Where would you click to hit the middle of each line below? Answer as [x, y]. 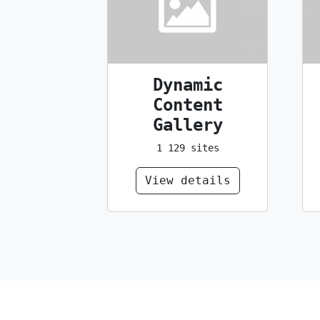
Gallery [187, 125]
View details [187, 180]
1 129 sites [187, 147]
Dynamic [187, 85]
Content [187, 105]
